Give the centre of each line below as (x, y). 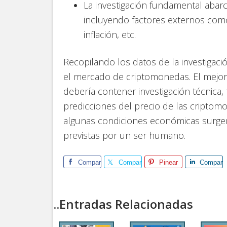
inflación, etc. (110, 34)
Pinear (168, 162)
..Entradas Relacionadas (123, 204)
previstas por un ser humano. (124, 135)
